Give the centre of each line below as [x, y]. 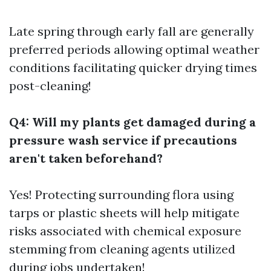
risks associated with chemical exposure [125, 231]
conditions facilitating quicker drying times [133, 67]
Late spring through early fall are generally [132, 31]
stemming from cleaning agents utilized [122, 249]
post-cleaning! [50, 86]
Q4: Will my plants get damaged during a [132, 122]
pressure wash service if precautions [123, 140]
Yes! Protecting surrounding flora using [121, 194]
